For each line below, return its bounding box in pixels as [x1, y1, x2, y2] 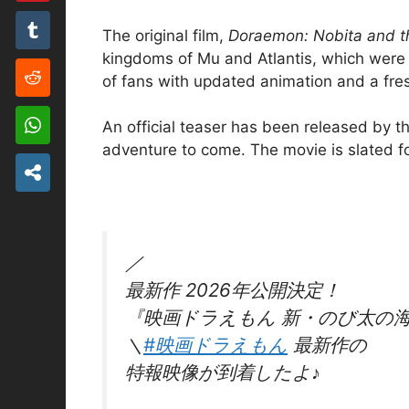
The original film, [102, 26, 228, 45]
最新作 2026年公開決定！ [125, 278, 341, 302]
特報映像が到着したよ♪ [125, 361, 320, 384]
